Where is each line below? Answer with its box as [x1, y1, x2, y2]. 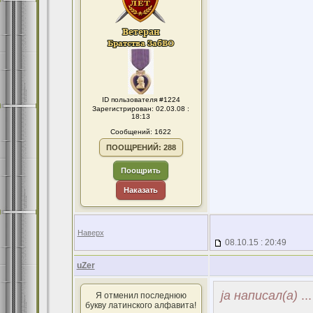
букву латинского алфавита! [85, 300, 196, 310]
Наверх [77, 228, 104, 237]
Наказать [124, 186, 158, 194]
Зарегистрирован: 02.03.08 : [92, 105, 189, 112]
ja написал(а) [220, 289, 298, 303]
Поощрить [121, 166, 161, 175]
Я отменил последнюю [95, 291, 187, 300]
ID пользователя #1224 [101, 96, 180, 103]
